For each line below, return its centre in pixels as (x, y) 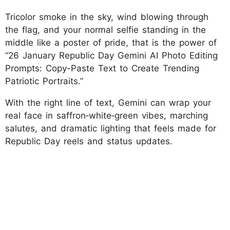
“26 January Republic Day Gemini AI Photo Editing (111, 55)
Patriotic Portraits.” (44, 81)
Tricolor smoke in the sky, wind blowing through (107, 17)
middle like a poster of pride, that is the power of (111, 42)
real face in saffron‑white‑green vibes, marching (107, 115)
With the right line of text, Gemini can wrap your (108, 102)
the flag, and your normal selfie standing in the (106, 30)
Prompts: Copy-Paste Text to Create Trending (102, 68)
